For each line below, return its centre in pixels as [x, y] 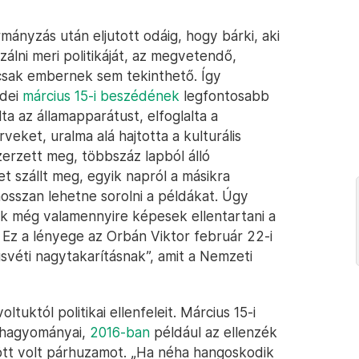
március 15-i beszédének [101, 96]
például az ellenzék [214, 332]
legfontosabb [224, 96]
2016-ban [120, 332]
